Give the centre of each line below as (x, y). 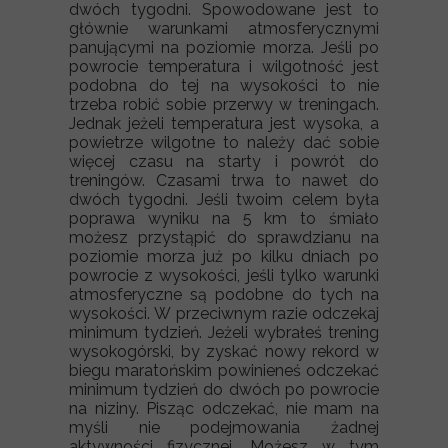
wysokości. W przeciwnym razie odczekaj (224, 313)
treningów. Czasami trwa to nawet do (224, 180)
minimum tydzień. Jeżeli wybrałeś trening (224, 332)
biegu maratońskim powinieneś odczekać (224, 370)
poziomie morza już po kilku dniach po (224, 256)
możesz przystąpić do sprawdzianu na (224, 237)
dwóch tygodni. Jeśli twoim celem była (224, 199)
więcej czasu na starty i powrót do (224, 161)
